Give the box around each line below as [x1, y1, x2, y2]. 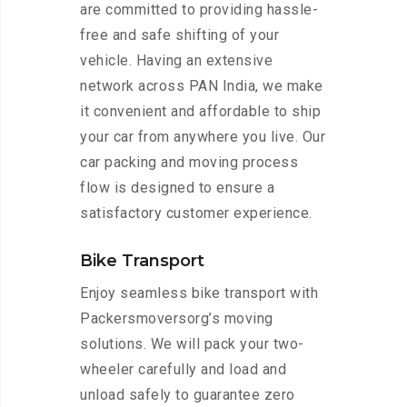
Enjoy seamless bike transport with [80, 284, 318, 303]
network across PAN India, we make [80, 77, 323, 95]
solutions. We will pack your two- [80, 335, 304, 353]
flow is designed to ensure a [80, 179, 274, 197]
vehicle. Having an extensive [80, 52, 273, 70]
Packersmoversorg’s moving [80, 310, 273, 328]
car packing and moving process [80, 154, 298, 172]
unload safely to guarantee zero [80, 386, 295, 404]
